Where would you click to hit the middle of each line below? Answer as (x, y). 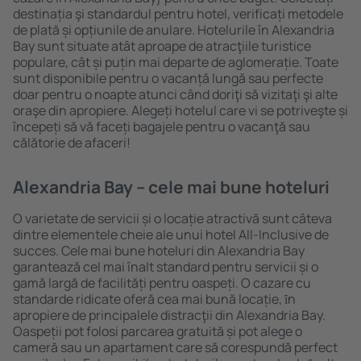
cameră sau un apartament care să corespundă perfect (175, 347)
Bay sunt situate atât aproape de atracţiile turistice (162, 46)
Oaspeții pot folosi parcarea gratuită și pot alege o (158, 331)
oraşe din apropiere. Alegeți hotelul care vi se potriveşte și (180, 110)
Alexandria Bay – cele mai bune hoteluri (171, 187)
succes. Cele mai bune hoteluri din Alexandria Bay (159, 251)
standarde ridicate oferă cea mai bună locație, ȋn (154, 299)
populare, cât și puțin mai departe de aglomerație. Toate (176, 62)
